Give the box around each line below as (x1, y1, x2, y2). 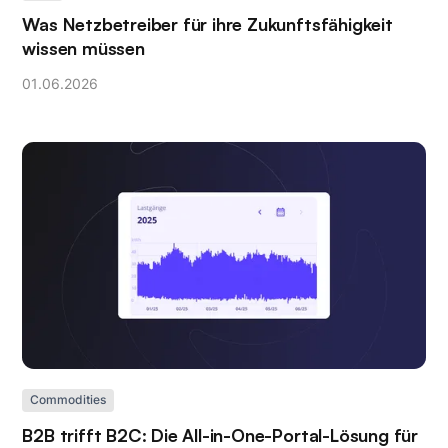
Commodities (30, 392, 107, 407)
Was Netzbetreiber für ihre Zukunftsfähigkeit (22, 13, 393, 36)
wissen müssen (22, 37, 145, 60)
